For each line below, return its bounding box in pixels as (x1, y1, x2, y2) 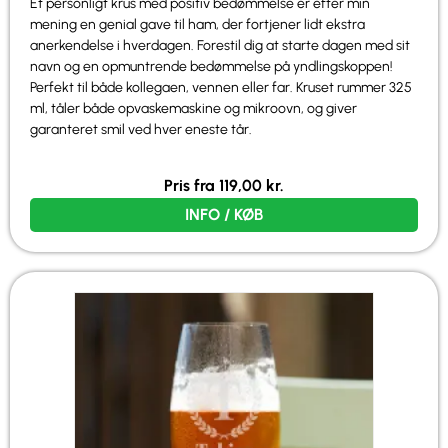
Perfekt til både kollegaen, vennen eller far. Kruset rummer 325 (30, 78, 412, 96)
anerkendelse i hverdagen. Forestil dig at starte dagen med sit (30, 36, 410, 54)
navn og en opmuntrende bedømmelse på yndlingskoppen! (30, 57, 393, 75)
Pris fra (164, 175, 219, 195)
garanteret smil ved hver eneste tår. (30, 120, 252, 138)
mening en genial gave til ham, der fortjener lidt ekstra (30, 15, 365, 33)
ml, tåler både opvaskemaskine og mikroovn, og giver (30, 99, 357, 117)
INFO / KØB (185, 204, 263, 224)
